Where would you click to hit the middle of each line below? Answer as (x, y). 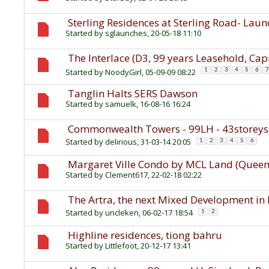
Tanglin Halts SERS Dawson (133, 94)
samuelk (121, 104)
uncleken (122, 213)
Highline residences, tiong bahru (145, 235)
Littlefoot (121, 246)
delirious (121, 142)
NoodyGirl (123, 72)
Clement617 (126, 175)
